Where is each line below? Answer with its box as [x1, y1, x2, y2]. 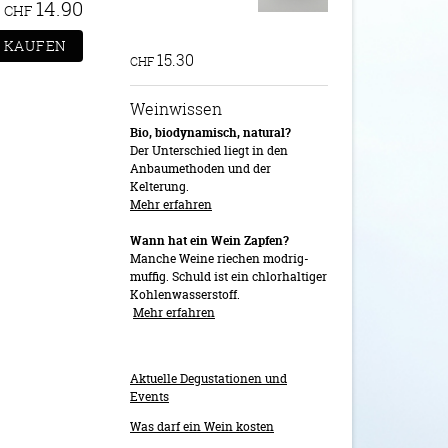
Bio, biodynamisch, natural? [130, 124, 291, 141]
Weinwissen [130, 98, 222, 120]
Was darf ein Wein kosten [130, 418, 274, 435]
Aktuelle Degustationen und [130, 370, 287, 387]
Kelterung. [130, 178, 189, 195]
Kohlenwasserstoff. [130, 286, 240, 303]
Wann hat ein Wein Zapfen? [130, 232, 289, 249]
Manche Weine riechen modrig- [130, 250, 309, 267]
